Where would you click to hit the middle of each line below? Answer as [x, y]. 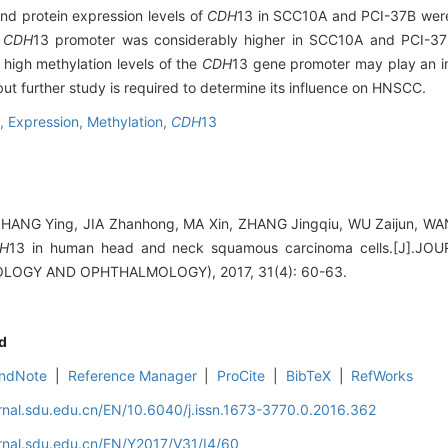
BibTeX [308, 376]
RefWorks [382, 376]
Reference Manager [132, 376]
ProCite [241, 376]
